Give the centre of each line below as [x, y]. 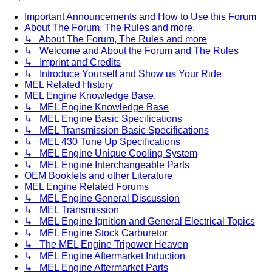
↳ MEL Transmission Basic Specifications [117, 131]
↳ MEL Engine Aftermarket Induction [105, 256]
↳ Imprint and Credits [73, 63]
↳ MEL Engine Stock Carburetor [96, 233]
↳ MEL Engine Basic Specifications [103, 119]
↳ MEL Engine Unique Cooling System [111, 154]
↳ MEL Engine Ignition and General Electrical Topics [140, 222]
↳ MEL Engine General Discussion [102, 199]
